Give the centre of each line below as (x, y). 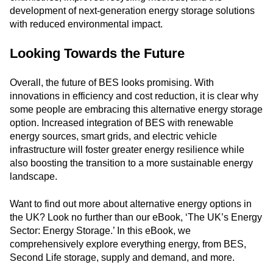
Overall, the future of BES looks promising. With (112, 83)
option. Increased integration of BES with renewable (122, 123)
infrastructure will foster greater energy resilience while (127, 150)
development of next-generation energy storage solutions (132, 10)
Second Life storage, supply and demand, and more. (122, 257)
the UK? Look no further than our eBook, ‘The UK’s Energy (136, 217)
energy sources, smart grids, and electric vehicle (113, 136)
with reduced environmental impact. (86, 24)
